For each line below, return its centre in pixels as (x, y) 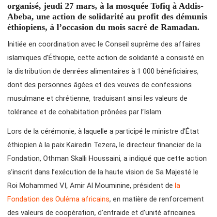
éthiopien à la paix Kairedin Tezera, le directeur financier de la (104, 145)
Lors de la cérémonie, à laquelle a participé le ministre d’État (103, 132)
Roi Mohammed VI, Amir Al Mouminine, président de (91, 186)
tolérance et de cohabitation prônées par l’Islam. (85, 112)
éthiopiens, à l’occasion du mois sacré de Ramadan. (103, 27)
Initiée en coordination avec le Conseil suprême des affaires (104, 44)
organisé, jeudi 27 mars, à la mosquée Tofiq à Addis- (105, 6)
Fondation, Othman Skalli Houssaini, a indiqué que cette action (107, 159)
